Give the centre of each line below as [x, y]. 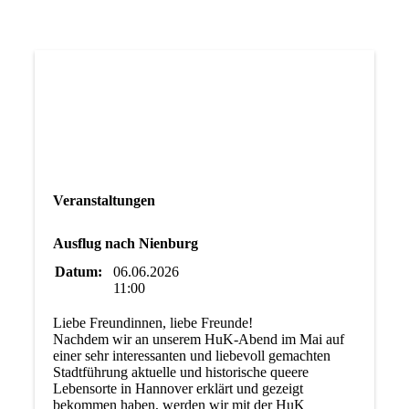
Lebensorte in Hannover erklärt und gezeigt [178, 389]
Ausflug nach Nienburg [125, 244]
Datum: [78, 272]
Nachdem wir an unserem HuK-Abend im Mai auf [198, 340]
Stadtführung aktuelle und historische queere [180, 372]
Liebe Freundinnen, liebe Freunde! [152, 323]
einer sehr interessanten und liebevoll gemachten [191, 356]
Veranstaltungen [104, 201]
